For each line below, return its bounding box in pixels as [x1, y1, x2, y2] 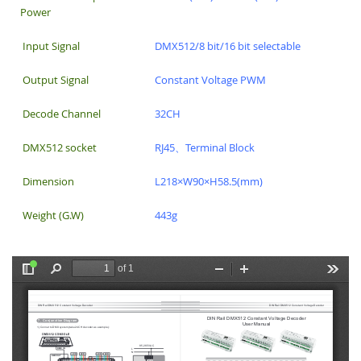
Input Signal [20, 38, 80, 53]
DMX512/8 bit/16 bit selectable [152, 38, 301, 53]
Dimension [20, 173, 74, 189]
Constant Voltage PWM [152, 72, 266, 87]
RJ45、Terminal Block [152, 139, 325, 155]
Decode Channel [20, 106, 101, 121]
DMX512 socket [20, 139, 97, 155]
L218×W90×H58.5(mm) [152, 173, 263, 189]
